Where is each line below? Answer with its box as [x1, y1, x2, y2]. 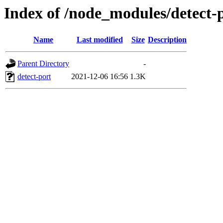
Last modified [76, 35, 123, 44]
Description [148, 35, 187, 44]
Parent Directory [17, 59, 69, 68]
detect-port [17, 72, 51, 81]
